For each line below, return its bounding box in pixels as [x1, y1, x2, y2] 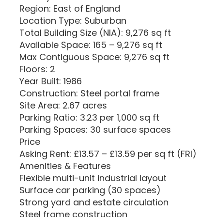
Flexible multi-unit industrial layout [19, 172, 167, 184]
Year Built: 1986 [19, 75, 82, 87]
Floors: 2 [19, 63, 55, 75]
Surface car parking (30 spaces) [19, 184, 161, 196]
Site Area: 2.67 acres [19, 99, 107, 111]
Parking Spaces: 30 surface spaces [19, 124, 171, 136]
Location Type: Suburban [19, 15, 126, 27]
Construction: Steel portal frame [19, 87, 159, 99]
